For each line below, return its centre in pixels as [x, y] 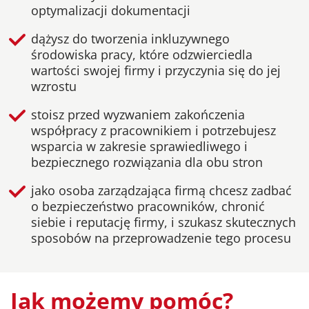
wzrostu [54, 87]
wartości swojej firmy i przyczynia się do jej [156, 71]
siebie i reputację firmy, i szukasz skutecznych [163, 222]
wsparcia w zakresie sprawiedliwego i [139, 147]
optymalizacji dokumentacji [111, 11]
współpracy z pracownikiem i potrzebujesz [153, 131]
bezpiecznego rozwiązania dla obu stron [147, 162]
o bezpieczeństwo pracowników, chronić [148, 207]
